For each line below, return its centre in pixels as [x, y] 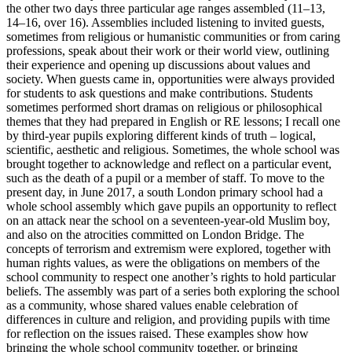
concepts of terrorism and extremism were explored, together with [169, 248]
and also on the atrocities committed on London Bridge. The [155, 234]
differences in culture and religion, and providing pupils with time [168, 319]
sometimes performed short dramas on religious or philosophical [164, 107]
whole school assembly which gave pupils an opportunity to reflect [171, 206]
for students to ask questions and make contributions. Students [159, 93]
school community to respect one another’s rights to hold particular [171, 277]
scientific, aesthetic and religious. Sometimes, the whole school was [173, 149]
